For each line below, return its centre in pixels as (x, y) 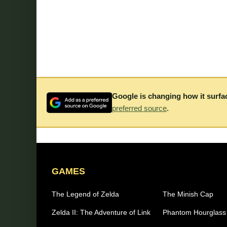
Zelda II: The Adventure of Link (101, 212)
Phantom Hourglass (194, 212)
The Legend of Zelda (85, 194)
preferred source (139, 108)
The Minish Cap (188, 194)
